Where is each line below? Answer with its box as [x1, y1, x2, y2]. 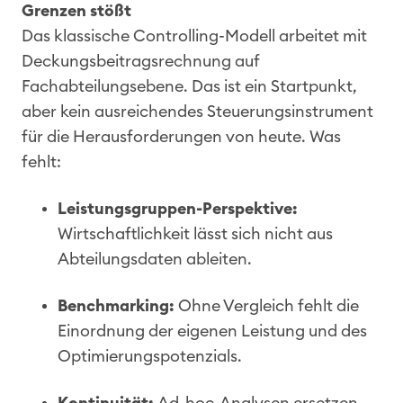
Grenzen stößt [22, 2, 131, 19]
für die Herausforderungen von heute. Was [22, 128, 341, 145]
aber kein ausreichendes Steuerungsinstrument [22, 103, 373, 120]
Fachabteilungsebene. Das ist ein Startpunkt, [22, 77, 357, 94]
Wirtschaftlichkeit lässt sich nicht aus [58, 225, 333, 242]
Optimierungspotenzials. [58, 347, 242, 364]
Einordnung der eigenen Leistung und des [58, 322, 367, 339]
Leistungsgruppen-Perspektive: [58, 200, 298, 217]
